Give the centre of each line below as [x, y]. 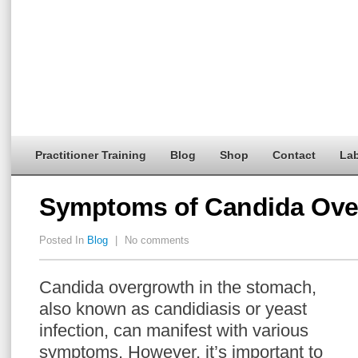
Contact [294, 155]
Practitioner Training [91, 155]
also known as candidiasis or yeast [173, 309]
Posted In [63, 240]
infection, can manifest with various [174, 330]
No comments [155, 240]
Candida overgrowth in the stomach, [178, 287]
